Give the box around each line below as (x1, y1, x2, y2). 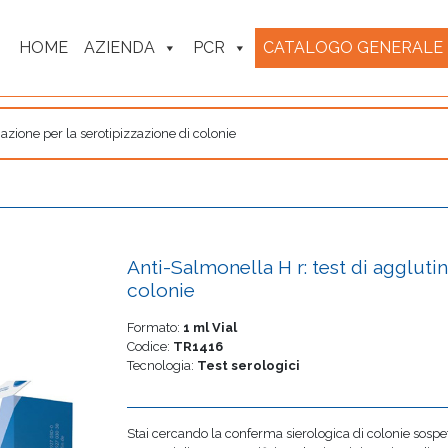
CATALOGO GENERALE (263, 38, 443, 57)
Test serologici (197, 358, 301, 373)
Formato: (127, 320, 184, 335)
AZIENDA (84, 38, 155, 57)
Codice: (127, 339, 174, 354)
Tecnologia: (127, 358, 198, 373)
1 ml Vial (183, 320, 238, 335)
